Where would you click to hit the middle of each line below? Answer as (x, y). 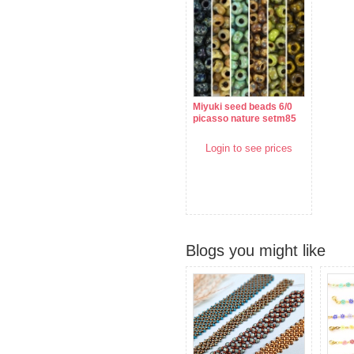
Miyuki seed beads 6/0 (243, 107)
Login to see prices (249, 149)
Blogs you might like (256, 251)
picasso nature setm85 (245, 119)
